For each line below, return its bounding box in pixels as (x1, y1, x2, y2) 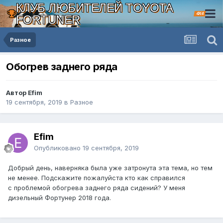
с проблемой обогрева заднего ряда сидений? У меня (8, 184, 185, 192)
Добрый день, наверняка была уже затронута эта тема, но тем (8, 164, 213, 172)
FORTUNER (15, 12, 80, 26)
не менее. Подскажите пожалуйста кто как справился (8, 174, 187, 182)
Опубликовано (34, 144, 83, 152)
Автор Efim (6, 89, 42, 97)
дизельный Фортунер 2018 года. (8, 194, 111, 202)
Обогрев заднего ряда (6, 61, 117, 73)
